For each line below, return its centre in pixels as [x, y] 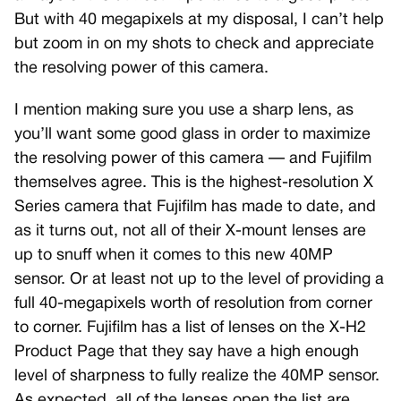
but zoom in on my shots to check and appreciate [194, 45]
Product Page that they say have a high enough [187, 353]
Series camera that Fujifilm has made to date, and [195, 208]
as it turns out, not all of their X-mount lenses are [190, 232]
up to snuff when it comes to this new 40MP [174, 256]
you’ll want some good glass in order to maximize [192, 135]
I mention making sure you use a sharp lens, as [184, 111]
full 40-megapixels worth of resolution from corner [193, 304]
